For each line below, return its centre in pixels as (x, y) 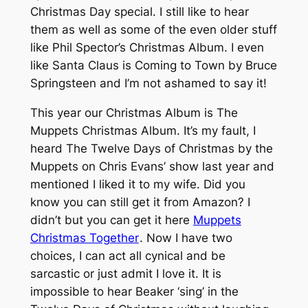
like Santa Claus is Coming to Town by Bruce (153, 65)
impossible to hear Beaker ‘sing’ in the (134, 291)
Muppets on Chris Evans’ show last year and (152, 166)
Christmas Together (84, 238)
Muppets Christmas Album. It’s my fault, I (143, 130)
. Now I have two (186, 238)
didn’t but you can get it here (111, 220)
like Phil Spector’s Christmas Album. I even (147, 47)
